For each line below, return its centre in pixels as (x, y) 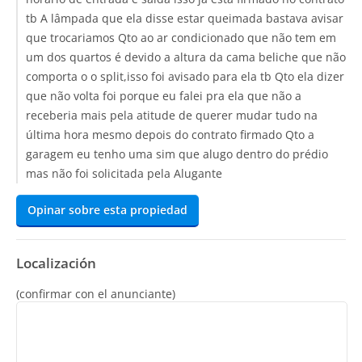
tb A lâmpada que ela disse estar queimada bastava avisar (185, 18)
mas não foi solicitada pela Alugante (124, 173)
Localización (56, 263)
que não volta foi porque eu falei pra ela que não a (164, 96)
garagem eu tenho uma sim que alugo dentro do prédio (177, 154)
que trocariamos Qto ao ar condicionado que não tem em (181, 38)
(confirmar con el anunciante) (96, 294)
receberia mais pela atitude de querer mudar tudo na (172, 115)
